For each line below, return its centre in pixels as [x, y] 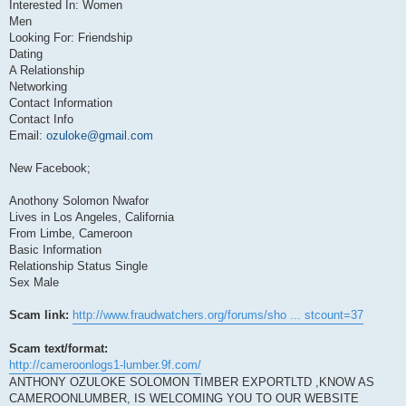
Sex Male [34, 282]
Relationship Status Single [78, 266]
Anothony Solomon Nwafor [79, 200]
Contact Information [61, 102]
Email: [28, 135]
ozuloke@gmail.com [100, 135]
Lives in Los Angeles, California [92, 217]
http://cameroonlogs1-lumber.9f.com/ [105, 364]
